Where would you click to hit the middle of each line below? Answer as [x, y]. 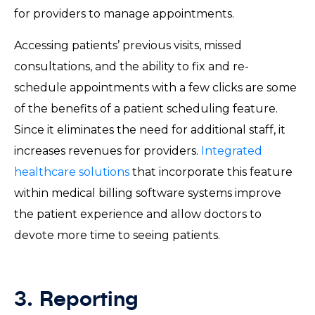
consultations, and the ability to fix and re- [131, 66]
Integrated [232, 150]
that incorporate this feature [211, 172]
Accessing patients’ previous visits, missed [128, 45]
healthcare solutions [72, 172]
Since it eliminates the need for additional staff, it [150, 129]
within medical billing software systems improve [148, 193]
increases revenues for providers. [108, 150]
